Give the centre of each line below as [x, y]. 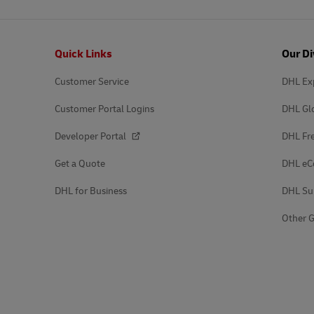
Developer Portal [91, 136]
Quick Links [83, 54]
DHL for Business [91, 191]
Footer [38, 46]
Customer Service [92, 82]
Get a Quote [80, 164]
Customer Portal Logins [104, 109]
